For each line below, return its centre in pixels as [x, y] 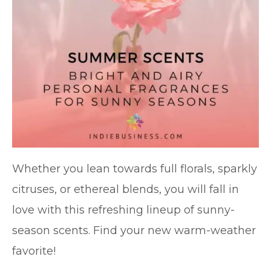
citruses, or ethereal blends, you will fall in [126, 189]
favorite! [34, 251]
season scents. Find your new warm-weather [134, 230]
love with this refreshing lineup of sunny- [123, 210]
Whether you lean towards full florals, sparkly [135, 169]
